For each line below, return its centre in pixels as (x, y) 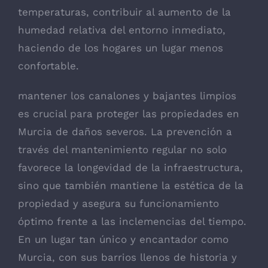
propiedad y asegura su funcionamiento (118, 203)
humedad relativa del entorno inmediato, (122, 30)
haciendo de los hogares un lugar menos (121, 48)
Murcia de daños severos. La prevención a (125, 131)
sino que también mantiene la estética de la (131, 185)
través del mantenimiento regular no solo (122, 149)
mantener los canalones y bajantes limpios (127, 95)
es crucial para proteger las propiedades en (129, 113)
